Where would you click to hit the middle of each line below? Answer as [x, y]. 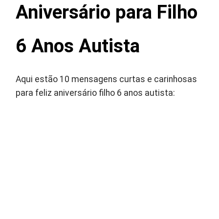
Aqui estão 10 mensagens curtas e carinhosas [107, 79]
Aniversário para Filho [107, 12]
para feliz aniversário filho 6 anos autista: [96, 93]
